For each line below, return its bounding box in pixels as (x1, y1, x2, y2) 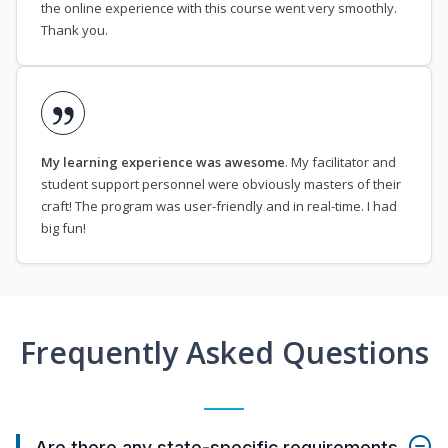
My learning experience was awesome (41, 153, 285, 172)
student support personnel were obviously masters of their (41, 175, 401, 194)
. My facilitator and (285, 153, 396, 172)
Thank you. (41, 21, 108, 40)
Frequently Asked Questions (19, 332, 429, 374)
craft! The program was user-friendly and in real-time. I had (41, 197, 397, 216)
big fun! (41, 219, 86, 238)
